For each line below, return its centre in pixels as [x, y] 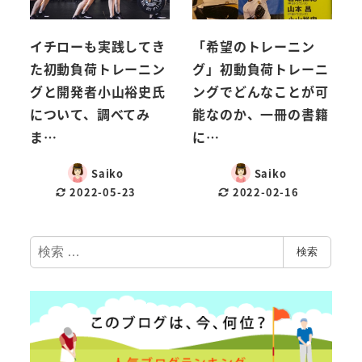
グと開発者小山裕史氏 [97, 92]
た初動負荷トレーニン [97, 69]
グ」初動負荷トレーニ [261, 69]
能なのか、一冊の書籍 [261, 114]
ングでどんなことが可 [261, 92]
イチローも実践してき [97, 46]
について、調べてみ [90, 114]
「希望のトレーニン [254, 46]
